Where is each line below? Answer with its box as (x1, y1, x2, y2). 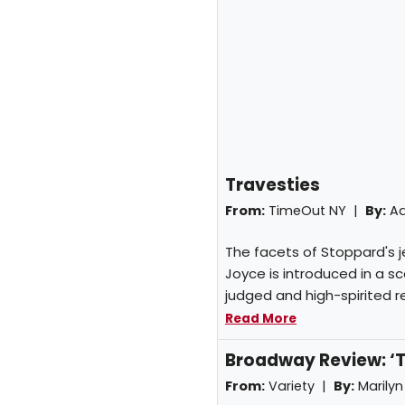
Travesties (225, 173, 320, 198)
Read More (225, 309, 297, 327)
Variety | (265, 376, 334, 395)
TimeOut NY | (265, 202, 365, 221)
